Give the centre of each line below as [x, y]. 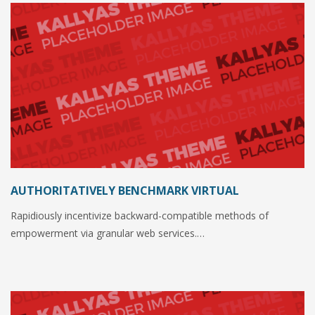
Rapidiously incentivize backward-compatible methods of [140, 215]
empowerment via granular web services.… [108, 233]
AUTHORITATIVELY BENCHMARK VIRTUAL [125, 190]
